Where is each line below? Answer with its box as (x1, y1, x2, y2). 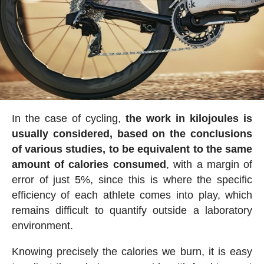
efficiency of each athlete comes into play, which (11, 189, 253, 201)
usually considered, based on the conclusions (11, 127, 253, 140)
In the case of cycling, (11, 112, 126, 124)
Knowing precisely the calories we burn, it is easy (11, 245, 253, 258)
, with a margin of (166, 158, 253, 170)
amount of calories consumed (11, 158, 166, 170)
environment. (11, 219, 73, 232)
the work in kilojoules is (126, 112, 253, 124)
